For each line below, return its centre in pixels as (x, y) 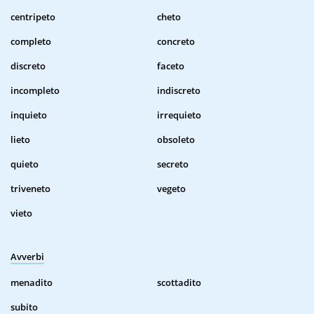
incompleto (35, 91)
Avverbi (27, 257)
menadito (32, 283)
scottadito (179, 283)
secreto (173, 164)
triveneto (30, 189)
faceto (171, 66)
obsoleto (176, 140)
